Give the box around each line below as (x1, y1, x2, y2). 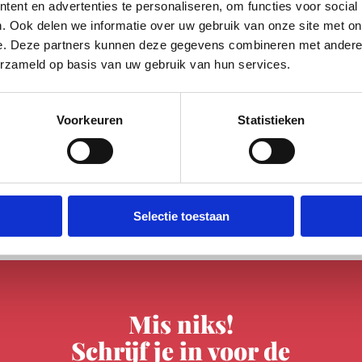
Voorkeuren (57, 112, 123, 127)
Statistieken (238, 112, 305, 127)
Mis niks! (128, 307, 234, 340)
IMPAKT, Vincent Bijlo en (71, 8, 284, 33)
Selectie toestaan (133, 208, 229, 223)
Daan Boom (71, 29, 170, 54)
